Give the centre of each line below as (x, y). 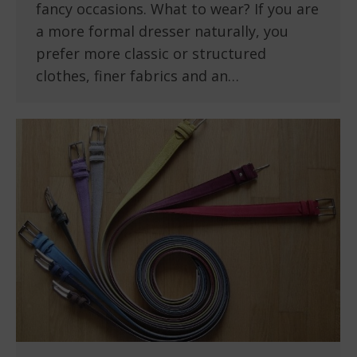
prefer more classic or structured (151, 54)
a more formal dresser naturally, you (162, 31)
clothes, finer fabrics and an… (137, 76)
